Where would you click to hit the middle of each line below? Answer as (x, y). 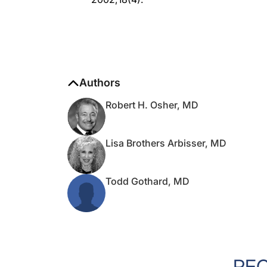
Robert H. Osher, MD (152, 93)
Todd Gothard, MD (148, 169)
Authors (100, 71)
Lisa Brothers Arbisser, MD (166, 131)
